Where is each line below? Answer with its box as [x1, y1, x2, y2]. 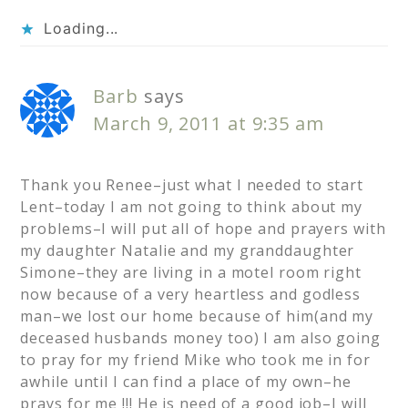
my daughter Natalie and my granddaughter [20, 240, 355, 261]
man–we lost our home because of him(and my [20, 306, 374, 327]
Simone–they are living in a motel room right [20, 262, 362, 283]
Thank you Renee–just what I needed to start [20, 175, 364, 196]
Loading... [44, 19, 119, 38]
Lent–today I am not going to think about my [20, 197, 363, 218]
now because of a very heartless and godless [20, 284, 362, 305]
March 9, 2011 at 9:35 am [93, 111, 324, 137]
